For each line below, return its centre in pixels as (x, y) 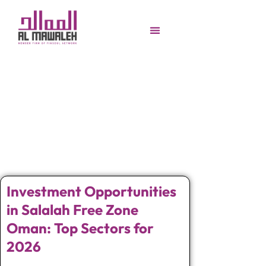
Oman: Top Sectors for (80, 228)
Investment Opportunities (91, 191)
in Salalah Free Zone (72, 209)
